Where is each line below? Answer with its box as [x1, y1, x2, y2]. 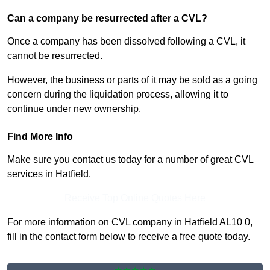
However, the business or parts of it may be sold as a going [7, 75, 257, 86]
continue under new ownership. [7, 104, 141, 115]
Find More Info [7, 131, 73, 142]
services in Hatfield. [7, 169, 91, 180]
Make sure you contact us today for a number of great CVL [7, 154, 253, 165]
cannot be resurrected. [7, 51, 105, 61]
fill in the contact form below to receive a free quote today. [7, 231, 250, 242]
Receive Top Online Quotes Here [64, 193, 206, 204]
